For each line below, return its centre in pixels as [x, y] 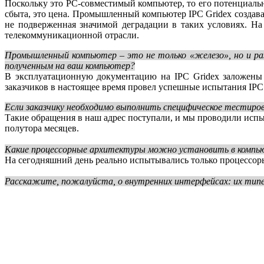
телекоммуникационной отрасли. [72, 35]
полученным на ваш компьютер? [70, 66]
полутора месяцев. [42, 128]
